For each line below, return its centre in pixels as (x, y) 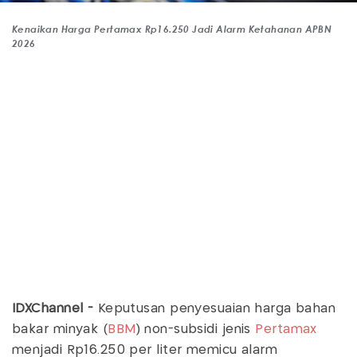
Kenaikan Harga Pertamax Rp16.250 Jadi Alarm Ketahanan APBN (172, 28)
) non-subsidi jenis (196, 329)
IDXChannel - (55, 308)
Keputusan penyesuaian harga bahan (217, 308)
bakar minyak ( (60, 329)
